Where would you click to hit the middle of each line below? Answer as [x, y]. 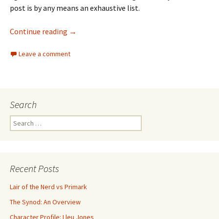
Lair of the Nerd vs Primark [48, 187]
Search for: [26, 120]
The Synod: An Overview [45, 202]
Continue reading [39, 31]
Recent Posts [34, 168]
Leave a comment [44, 54]
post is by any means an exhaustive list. [75, 8]
